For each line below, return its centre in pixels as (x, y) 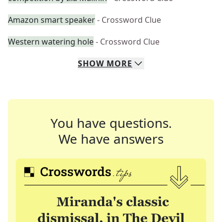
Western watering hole (51, 42)
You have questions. (111, 123)
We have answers (111, 139)
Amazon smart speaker (52, 20)
